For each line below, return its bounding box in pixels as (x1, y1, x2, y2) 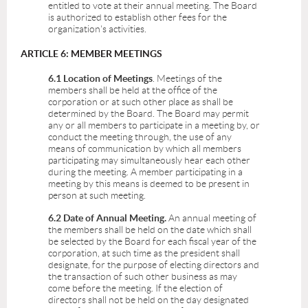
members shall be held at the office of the (48, 85, 217, 96)
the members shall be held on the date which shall (48, 224, 252, 236)
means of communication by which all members (48, 143, 241, 155)
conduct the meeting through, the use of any (48, 131, 232, 143)
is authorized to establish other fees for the (48, 12, 227, 23)
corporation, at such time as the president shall (48, 247, 240, 259)
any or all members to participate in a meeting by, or (48, 120, 260, 131)
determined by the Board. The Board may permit (48, 108, 249, 120)
